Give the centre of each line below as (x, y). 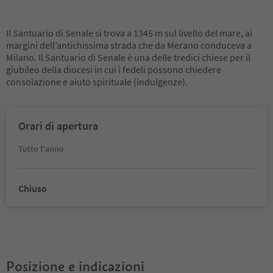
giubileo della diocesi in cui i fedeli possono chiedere (114, 69)
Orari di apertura (58, 126)
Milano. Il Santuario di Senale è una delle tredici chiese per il (128, 57)
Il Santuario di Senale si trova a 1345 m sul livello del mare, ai (129, 33)
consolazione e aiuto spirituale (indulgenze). (97, 82)
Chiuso (33, 188)
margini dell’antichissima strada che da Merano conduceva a (129, 45)
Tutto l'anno (41, 149)
